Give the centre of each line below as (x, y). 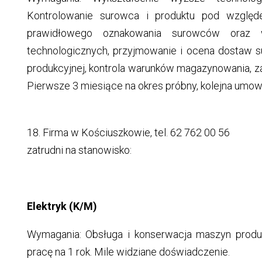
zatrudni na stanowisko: (79, 150)
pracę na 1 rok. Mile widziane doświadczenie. (128, 252)
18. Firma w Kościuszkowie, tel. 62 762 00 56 (128, 133)
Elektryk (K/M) (62, 206)
